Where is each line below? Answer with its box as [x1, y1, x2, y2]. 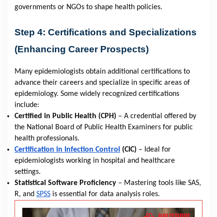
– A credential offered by [118, 112, 196, 120]
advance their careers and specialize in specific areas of [15, 78, 190, 87]
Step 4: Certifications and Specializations [15, 27, 197, 37]
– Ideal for [139, 145, 171, 154]
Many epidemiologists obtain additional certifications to [15, 67, 190, 76]
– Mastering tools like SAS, [118, 179, 201, 187]
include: [15, 101, 39, 109]
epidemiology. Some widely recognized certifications [15, 90, 179, 98]
